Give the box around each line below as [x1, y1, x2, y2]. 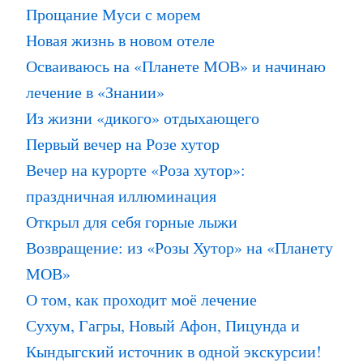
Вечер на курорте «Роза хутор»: [26, 158, 246, 181]
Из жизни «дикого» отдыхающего [26, 106, 259, 129]
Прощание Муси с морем [26, 2, 201, 25]
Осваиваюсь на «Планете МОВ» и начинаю [26, 54, 326, 77]
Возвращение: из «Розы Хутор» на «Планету [26, 236, 333, 258]
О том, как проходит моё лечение [26, 288, 257, 310]
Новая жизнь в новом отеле [26, 28, 215, 51]
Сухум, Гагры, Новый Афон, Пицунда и [26, 314, 300, 336]
